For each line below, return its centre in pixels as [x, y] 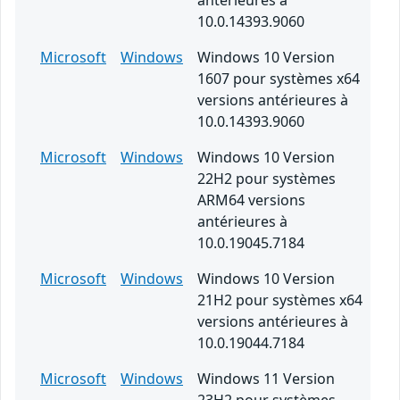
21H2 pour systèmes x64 [280, 300]
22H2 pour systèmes [267, 179]
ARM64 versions [251, 200]
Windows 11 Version [266, 379]
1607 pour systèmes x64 [279, 79]
